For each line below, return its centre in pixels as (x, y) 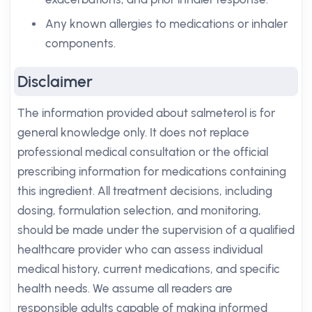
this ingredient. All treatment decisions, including (145, 191)
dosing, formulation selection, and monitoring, (139, 210)
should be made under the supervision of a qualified (156, 230)
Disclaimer (55, 81)
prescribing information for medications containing (152, 171)
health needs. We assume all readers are (125, 288)
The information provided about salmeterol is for (146, 113)
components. (80, 43)
